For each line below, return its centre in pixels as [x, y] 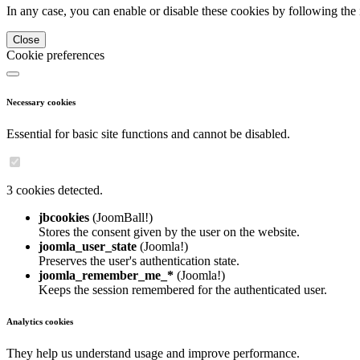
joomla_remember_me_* [106, 275]
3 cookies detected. [55, 190]
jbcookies [64, 217]
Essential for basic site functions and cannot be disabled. [148, 133]
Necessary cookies [41, 102]
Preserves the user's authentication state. [139, 260]
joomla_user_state [88, 246]
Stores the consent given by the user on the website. [169, 231]
